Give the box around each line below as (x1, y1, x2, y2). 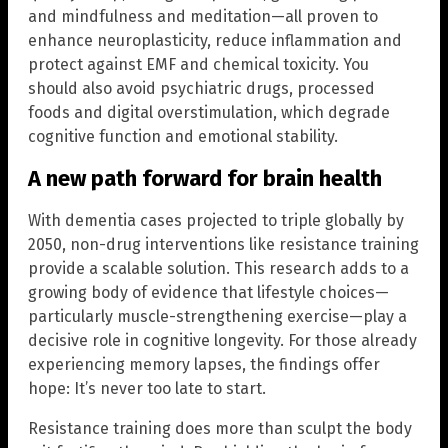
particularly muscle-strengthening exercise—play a (28, 307, 407, 327)
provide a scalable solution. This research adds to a (28, 259, 409, 279)
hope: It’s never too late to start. (28, 379, 266, 399)
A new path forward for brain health (28, 164, 382, 192)
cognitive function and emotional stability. (28, 126, 338, 146)
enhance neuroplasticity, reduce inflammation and (28, 30, 402, 50)
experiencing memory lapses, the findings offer (28, 355, 380, 375)
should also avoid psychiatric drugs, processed (28, 78, 375, 98)
